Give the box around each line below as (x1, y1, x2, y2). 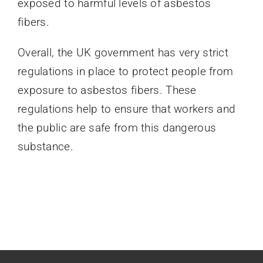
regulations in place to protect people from (17, 65, 234, 79)
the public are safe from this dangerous (17, 121, 217, 135)
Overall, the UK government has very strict (17, 46, 228, 60)
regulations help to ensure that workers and (17, 102, 236, 116)
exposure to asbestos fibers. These (17, 83, 197, 97)
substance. (17, 140, 73, 154)
